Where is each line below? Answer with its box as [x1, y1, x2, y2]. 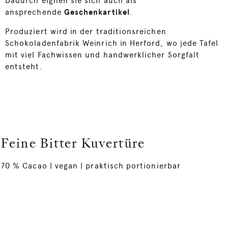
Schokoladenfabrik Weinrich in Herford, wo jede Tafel [5, 39, 219, 48]
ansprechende [5, 8, 62, 17]
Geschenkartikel [64, 8, 130, 17]
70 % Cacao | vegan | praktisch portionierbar [1, 161, 181, 170]
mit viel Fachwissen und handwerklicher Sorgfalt [5, 50, 200, 60]
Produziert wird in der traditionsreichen [5, 27, 166, 36]
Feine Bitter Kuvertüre [1, 138, 145, 151]
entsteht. [5, 62, 43, 71]
